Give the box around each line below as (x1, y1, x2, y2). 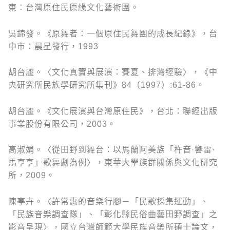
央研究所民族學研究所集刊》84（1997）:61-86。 (8, 81, 205, 90)
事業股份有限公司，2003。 (8, 119, 116, 128)
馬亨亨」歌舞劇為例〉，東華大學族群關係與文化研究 (8, 158, 218, 167)
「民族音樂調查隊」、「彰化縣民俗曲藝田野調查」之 (8, 210, 218, 219)
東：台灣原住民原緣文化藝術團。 (8, 3, 139, 12)
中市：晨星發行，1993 (8, 42, 99, 51)
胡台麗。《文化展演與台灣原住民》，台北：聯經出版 (8, 106, 218, 116)
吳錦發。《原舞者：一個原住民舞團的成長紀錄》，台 (8, 29, 218, 38)
